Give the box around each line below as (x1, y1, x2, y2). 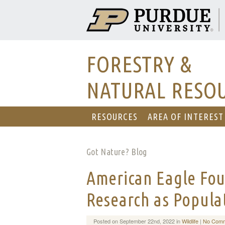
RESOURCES (91, 111, 138, 122)
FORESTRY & (86, 52, 192, 76)
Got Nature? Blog (86, 147, 147, 157)
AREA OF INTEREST (147, 111, 224, 122)
